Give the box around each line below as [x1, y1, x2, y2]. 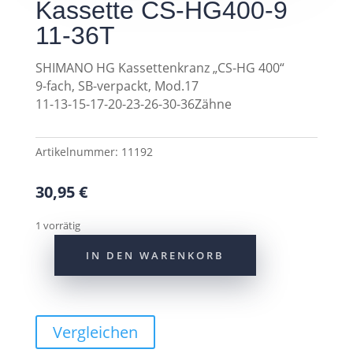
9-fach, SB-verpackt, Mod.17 [35, 77, 199, 95]
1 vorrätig [35, 218, 80, 232]
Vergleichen [52, 321, 138, 343]
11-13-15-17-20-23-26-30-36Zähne [35, 95, 232, 113]
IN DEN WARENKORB [85, 248, 225, 262]
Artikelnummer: [35, 144, 121, 159]
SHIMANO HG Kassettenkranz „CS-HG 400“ [35, 59, 284, 76]
